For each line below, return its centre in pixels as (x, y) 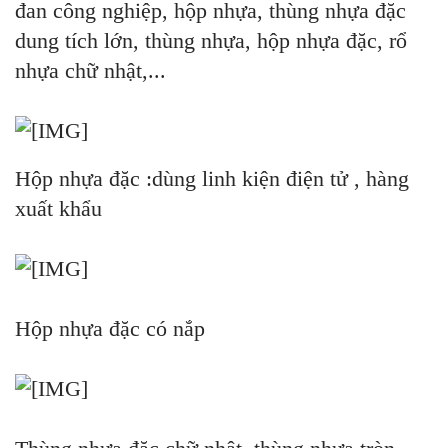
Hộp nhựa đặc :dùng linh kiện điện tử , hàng (212, 179)
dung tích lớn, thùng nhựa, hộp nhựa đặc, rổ (211, 41)
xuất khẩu (58, 209)
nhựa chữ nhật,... (90, 71)
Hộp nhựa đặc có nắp (110, 329)
